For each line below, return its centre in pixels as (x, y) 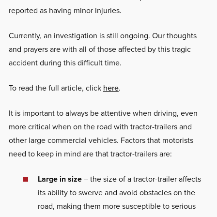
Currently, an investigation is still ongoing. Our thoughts (102, 35)
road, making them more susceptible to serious (116, 206)
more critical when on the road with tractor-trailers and (100, 126)
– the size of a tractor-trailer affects (141, 179)
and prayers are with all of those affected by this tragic (100, 49)
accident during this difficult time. (65, 62)
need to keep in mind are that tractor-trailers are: (90, 154)
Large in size (60, 179)
